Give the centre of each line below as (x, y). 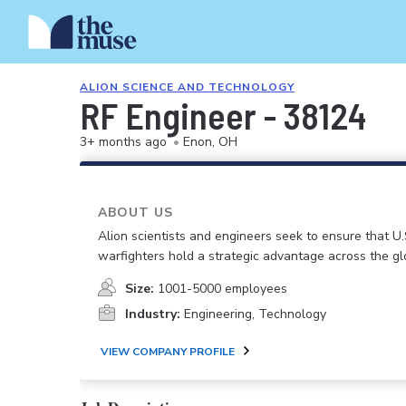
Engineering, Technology (255, 314)
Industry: (153, 314)
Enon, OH (210, 142)
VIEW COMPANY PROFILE (168, 351)
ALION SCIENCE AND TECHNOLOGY (187, 87)
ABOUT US (135, 213)
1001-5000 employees (222, 289)
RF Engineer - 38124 (223, 115)
